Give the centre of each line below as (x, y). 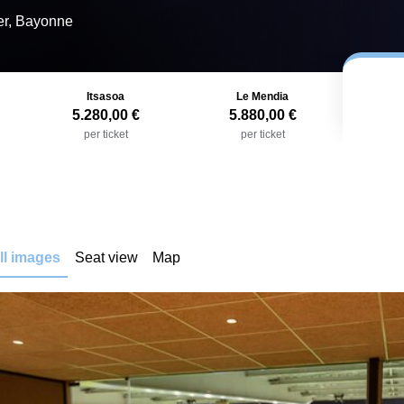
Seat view (106, 257)
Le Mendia (262, 96)
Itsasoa (106, 96)
